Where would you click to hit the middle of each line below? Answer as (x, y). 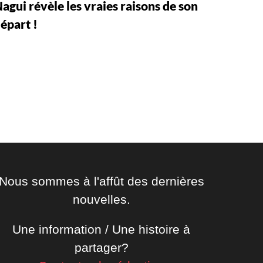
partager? (101, 247)
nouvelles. (101, 199)
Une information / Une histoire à (102, 229)
